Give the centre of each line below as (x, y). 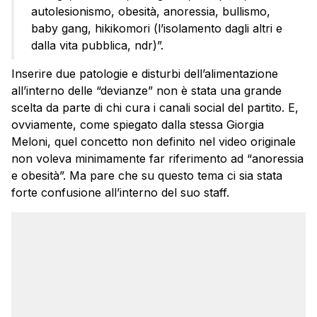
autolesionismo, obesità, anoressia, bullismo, (151, 11)
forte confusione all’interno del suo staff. (120, 192)
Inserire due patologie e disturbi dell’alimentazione (145, 73)
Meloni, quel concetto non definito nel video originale (154, 141)
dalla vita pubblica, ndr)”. (97, 45)
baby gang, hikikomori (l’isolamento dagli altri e (157, 28)
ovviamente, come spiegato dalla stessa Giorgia (138, 124)
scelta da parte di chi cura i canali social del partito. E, (155, 107)
